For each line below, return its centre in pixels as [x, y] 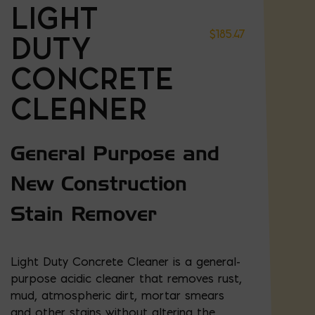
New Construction [99, 184]
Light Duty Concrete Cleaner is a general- [126, 262]
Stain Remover [84, 214]
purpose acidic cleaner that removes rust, [126, 279]
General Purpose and [115, 154]
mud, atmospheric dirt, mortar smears [117, 296]
